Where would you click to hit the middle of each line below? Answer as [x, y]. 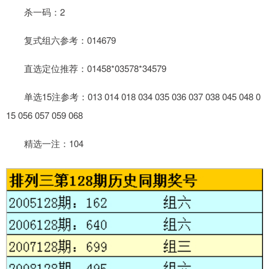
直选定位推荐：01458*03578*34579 [86, 68]
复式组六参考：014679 [61, 40]
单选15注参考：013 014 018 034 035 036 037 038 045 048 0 [133, 96]
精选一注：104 [45, 143]
